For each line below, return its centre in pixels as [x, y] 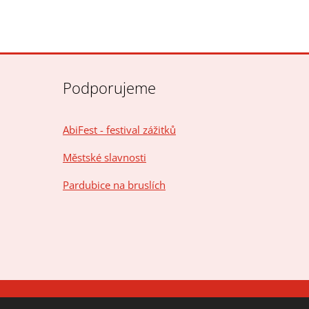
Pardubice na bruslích [114, 185]
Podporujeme [109, 87]
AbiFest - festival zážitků [119, 129]
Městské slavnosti [104, 157]
